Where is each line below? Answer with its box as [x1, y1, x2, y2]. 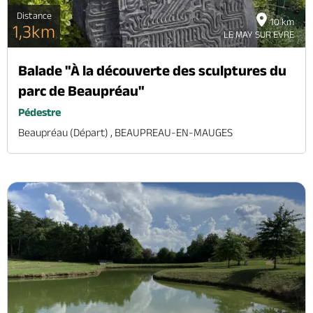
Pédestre [18, 105, 61, 118]
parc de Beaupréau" [18, 82, 145, 99]
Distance [16, 9, 52, 21]
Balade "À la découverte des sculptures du [18, 61, 286, 78]
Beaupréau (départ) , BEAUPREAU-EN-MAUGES [18, 126, 233, 138]
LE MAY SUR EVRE [224, 28, 294, 40]
